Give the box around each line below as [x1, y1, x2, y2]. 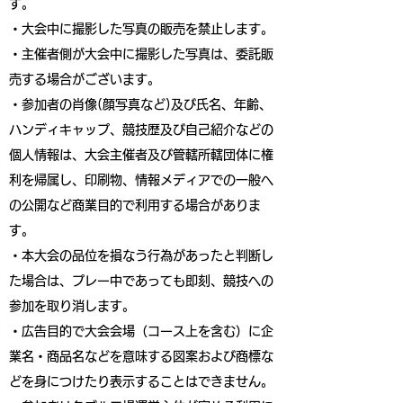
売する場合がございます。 [9, 73, 160, 85]
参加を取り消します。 [9, 300, 135, 312]
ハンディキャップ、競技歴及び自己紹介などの [9, 123, 273, 136]
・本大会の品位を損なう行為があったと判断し [9, 249, 273, 262]
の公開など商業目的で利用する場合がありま [9, 199, 261, 211]
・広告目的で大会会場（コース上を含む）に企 [9, 325, 273, 337]
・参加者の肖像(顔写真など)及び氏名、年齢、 [9, 98, 272, 111]
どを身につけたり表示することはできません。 [9, 375, 273, 388]
